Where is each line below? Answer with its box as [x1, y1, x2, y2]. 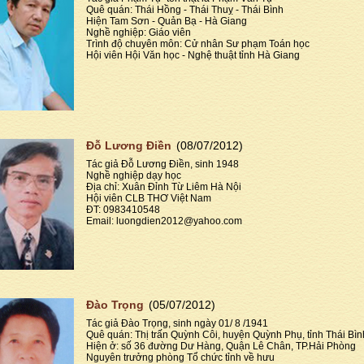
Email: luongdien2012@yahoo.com [86, 214, 242, 227]
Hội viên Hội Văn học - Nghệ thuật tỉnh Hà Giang [86, 50, 300, 61]
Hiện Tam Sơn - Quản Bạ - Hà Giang [86, 15, 247, 27]
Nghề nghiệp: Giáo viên [86, 27, 191, 38]
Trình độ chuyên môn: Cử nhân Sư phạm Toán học [86, 38, 310, 50]
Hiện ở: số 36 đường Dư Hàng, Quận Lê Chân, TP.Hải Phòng [86, 340, 356, 353]
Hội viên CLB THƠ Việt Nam [86, 192, 211, 204]
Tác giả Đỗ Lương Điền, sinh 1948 [86, 158, 239, 170]
